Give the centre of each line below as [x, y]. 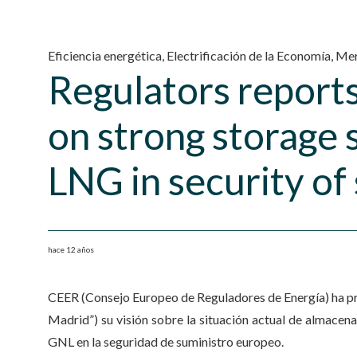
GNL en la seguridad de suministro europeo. [166, 341]
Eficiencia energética [105, 55]
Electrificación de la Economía [249, 55]
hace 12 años [71, 249]
